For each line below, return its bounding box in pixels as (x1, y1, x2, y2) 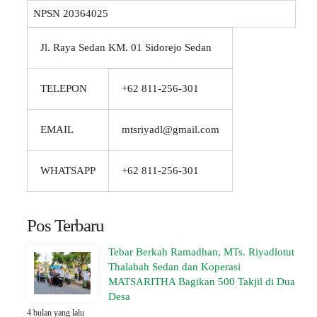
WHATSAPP (40, 165, 96, 176)
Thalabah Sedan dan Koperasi (108, 261, 241, 272)
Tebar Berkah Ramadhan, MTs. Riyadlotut (108, 246, 294, 258)
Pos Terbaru (27, 216, 104, 235)
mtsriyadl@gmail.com (122, 124, 219, 135)
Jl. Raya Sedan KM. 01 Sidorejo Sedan (40, 42, 212, 53)
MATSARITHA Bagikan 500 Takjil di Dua (108, 276, 295, 287)
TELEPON (40, 83, 87, 94)
